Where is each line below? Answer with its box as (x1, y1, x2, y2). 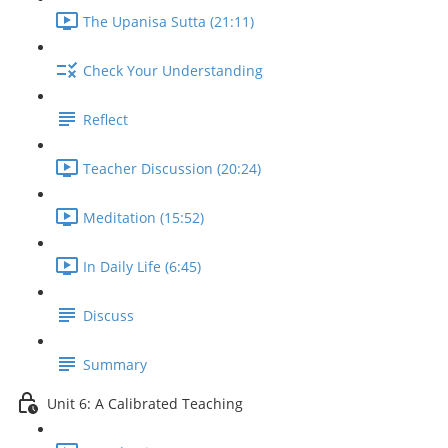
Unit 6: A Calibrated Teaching (47, 394, 243, 414)
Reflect (83, 110, 128, 130)
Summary (83, 355, 147, 375)
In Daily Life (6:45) (83, 257, 201, 277)
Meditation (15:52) (83, 208, 204, 228)
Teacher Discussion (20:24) (83, 159, 261, 179)
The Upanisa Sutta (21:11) (83, 12, 254, 32)
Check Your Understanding (83, 61, 263, 81)
